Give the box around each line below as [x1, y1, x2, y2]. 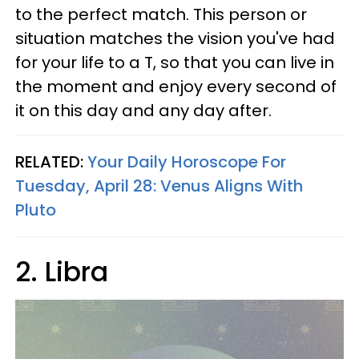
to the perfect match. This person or [15, 3, 307, 26]
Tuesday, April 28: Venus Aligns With [15, 175, 303, 197]
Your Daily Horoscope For [87, 151, 286, 173]
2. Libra [15, 253, 108, 291]
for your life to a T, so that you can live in [15, 51, 334, 74]
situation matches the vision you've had [15, 27, 335, 50]
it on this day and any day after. [15, 99, 272, 122]
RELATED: [15, 151, 87, 173]
